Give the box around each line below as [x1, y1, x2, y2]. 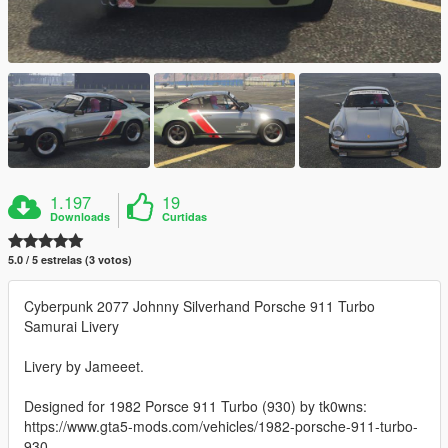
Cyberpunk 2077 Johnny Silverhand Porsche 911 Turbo [24, 295, 375, 316]
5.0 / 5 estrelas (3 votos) [8, 251, 132, 267]
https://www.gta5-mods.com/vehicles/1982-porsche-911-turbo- [24, 415, 418, 436]
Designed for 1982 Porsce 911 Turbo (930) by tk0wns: [24, 395, 367, 416]
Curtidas [162, 208, 208, 224]
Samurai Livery [24, 315, 119, 336]
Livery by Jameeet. [24, 355, 144, 376]
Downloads [50, 208, 111, 224]
